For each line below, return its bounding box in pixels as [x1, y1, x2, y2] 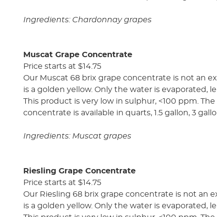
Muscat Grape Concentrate [23, 50, 132, 59]
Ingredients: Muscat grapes [23, 132, 131, 140]
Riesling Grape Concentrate [23, 167, 136, 175]
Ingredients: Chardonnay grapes [23, 15, 152, 24]
